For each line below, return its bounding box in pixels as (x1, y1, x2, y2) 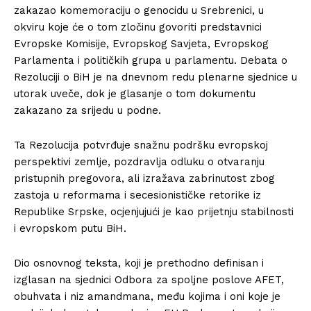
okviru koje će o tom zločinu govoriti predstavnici (14, 21, 262, 33)
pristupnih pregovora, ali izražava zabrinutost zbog (14, 172, 275, 185)
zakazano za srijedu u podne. (14, 104, 165, 117)
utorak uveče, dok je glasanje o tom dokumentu (14, 87, 255, 100)
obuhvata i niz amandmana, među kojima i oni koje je (14, 290, 280, 303)
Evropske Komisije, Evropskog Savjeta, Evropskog (14, 37, 269, 50)
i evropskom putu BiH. (14, 222, 126, 235)
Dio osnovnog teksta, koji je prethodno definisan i (14, 257, 264, 269)
